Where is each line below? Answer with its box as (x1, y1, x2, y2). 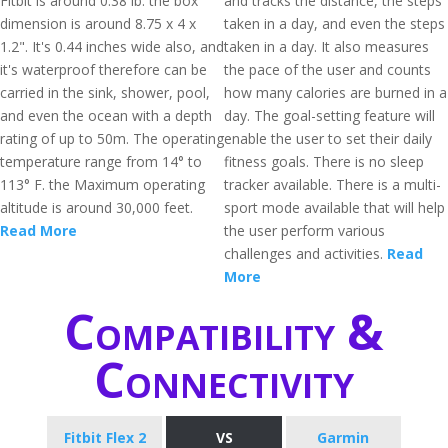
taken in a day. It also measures (224, 37, 429, 56)
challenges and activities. (224, 244, 387, 263)
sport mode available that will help (224, 198, 445, 217)
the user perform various (224, 221, 385, 240)
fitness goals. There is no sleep (224, 152, 424, 171)
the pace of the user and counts (224, 60, 431, 79)
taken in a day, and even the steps (224, 14, 445, 33)
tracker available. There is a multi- (224, 175, 441, 194)
